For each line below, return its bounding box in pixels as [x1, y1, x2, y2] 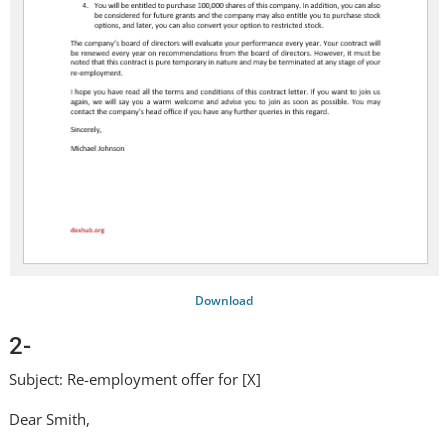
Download [195, 292, 253, 309]
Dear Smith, [9, 409, 91, 429]
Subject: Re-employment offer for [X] [9, 369, 262, 389]
